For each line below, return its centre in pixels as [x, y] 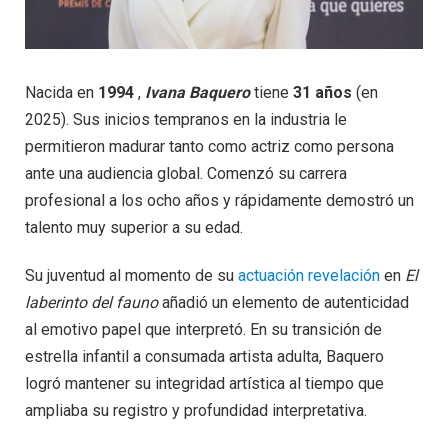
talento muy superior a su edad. [134, 227]
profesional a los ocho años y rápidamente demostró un [219, 200]
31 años [322, 92]
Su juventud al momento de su [131, 275]
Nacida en [61, 92]
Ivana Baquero [197, 92]
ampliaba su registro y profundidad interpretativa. [196, 410]
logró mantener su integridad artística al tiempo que [204, 383]
